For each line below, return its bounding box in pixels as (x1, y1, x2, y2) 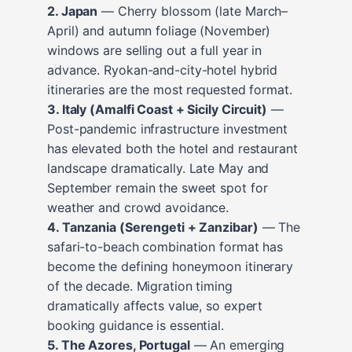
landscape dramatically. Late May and (47, 159, 269, 176)
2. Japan (47, 2, 98, 19)
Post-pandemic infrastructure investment (47, 120, 288, 137)
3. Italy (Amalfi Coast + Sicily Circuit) (47, 101, 267, 117)
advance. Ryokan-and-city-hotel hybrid (47, 61, 278, 78)
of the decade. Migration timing (47, 277, 233, 294)
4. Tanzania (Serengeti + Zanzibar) (47, 218, 258, 235)
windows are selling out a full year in (47, 42, 262, 58)
